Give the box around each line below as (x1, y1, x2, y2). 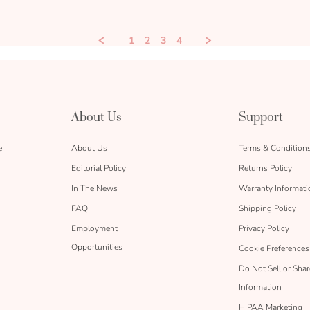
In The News (71, 182, 118, 194)
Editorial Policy (71, 162, 126, 174)
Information (239, 281, 282, 293)
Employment (71, 222, 118, 234)
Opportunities (71, 241, 122, 253)
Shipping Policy (239, 202, 296, 214)
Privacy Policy (239, 222, 289, 234)
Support (239, 109, 283, 125)
